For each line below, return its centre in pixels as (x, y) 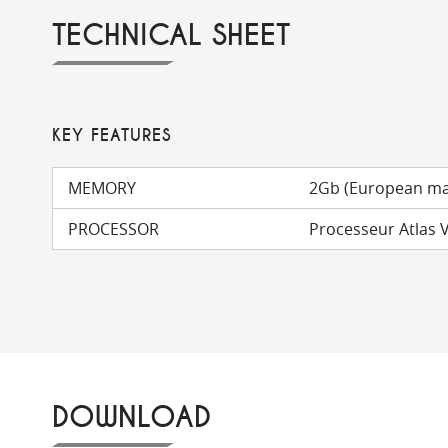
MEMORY (102, 188)
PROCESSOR (113, 229)
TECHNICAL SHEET (171, 36)
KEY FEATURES (112, 135)
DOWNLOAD (131, 418)
